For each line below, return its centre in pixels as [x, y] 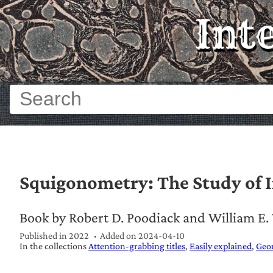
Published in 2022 [54, 236]
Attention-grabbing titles [137, 246]
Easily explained [221, 246]
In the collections [54, 246]
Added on [119, 236]
